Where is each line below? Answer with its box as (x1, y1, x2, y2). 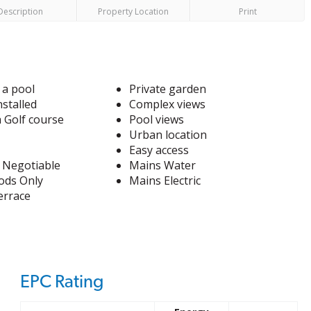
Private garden (129, 81, 207, 96)
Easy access (129, 142, 190, 158)
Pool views (129, 112, 185, 127)
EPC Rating (19, 273, 103, 291)
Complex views (129, 96, 206, 112)
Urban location (129, 127, 208, 142)
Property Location (98, 6, 169, 17)
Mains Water (129, 158, 196, 173)
